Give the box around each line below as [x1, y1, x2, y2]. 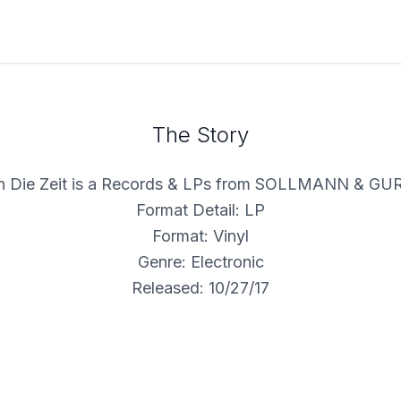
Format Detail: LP [136, 200, 265, 219]
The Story [152, 121, 249, 148]
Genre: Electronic [137, 252, 264, 271]
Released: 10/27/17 [132, 277, 269, 297]
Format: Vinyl [152, 226, 249, 245]
